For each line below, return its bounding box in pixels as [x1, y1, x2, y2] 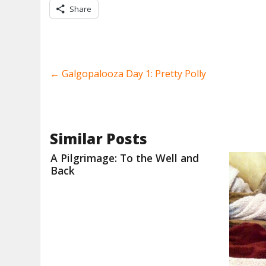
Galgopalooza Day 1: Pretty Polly [59, 67, 207, 81]
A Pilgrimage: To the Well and [50, 151, 199, 166]
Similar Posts [50, 129, 148, 149]
